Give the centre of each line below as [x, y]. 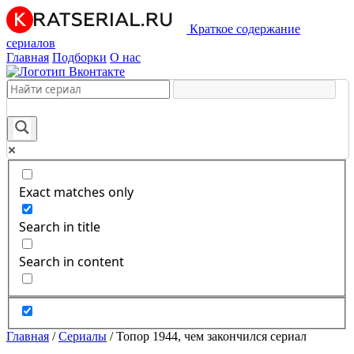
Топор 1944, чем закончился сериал [211, 337]
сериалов [31, 43]
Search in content [72, 261]
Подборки [79, 57]
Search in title [60, 226]
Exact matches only [76, 192]
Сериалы [83, 337]
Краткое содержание [245, 29]
